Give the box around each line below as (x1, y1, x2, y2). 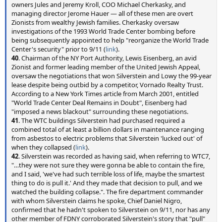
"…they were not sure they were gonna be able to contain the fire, (11, 161, 205, 169)
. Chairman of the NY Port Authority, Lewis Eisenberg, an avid (18, 54, 197, 62)
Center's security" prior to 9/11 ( (11, 45, 106, 54)
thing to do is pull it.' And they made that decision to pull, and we (11, 178, 202, 187)
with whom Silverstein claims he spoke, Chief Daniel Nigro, (11, 196, 182, 205)
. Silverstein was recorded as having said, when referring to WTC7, (18, 152, 210, 161)
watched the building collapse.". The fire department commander (11, 187, 203, 196)
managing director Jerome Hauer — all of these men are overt (11, 9, 193, 18)
